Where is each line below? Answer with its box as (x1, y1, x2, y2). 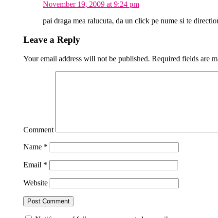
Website (23, 178, 48, 187)
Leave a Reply (23, 34, 80, 45)
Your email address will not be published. (23, 54, 150, 63)
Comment (23, 125, 54, 134)
